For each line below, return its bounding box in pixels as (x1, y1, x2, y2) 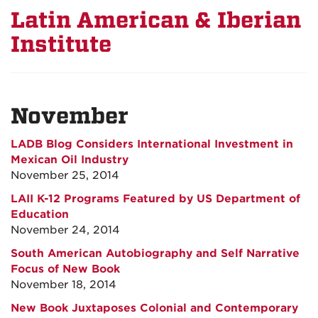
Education (11, 208, 69, 221)
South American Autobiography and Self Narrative (11, 247, 300, 260)
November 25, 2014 (11, 169, 119, 182)
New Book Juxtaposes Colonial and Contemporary (11, 302, 298, 314)
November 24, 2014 (11, 224, 120, 236)
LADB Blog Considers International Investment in (11, 138, 293, 150)
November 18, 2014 (11, 278, 116, 291)
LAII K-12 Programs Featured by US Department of (11, 192, 300, 205)
